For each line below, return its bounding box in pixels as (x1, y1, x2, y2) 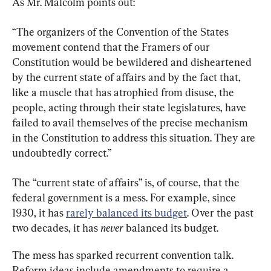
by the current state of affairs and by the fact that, (12, 71, 243, 83)
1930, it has (12, 206, 66, 219)
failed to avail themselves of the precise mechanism (12, 116, 250, 129)
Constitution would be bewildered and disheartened (12, 56, 254, 68)
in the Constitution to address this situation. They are (12, 131, 258, 144)
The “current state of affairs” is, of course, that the (12, 176, 242, 189)
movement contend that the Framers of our (12, 41, 212, 53)
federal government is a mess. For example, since (12, 191, 238, 204)
